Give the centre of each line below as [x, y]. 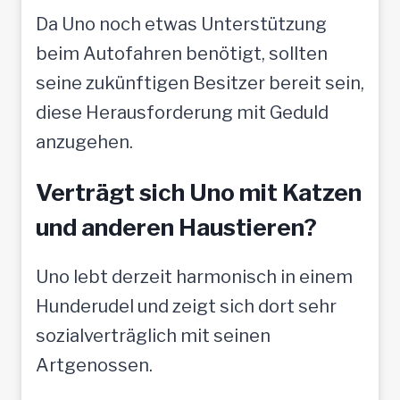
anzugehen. [84, 142]
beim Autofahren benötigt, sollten [182, 53]
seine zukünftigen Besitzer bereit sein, [200, 83]
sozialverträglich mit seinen [153, 335]
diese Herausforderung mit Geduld [182, 112]
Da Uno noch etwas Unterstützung [181, 24]
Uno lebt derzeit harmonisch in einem [194, 276]
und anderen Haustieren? [176, 227]
